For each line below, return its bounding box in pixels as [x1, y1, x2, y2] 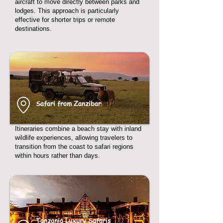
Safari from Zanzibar [36, 99, 101, 108]
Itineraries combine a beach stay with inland [15, 125, 141, 132]
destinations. [15, 25, 52, 32]
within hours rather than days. [15, 152, 100, 159]
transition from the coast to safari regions [15, 143, 133, 150]
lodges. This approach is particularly [15, 7, 119, 14]
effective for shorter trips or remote [15, 16, 115, 23]
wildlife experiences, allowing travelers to [15, 134, 132, 141]
